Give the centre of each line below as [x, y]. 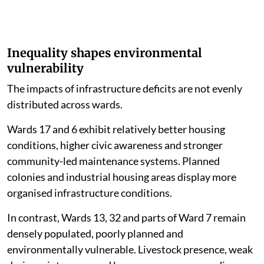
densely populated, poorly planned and [95, 234]
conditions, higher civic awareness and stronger [115, 145]
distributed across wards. [65, 105]
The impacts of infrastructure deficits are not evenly [125, 89]
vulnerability [45, 68]
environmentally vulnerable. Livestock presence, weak [130, 250]
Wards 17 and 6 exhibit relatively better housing [116, 129]
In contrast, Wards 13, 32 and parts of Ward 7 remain [126, 218]
